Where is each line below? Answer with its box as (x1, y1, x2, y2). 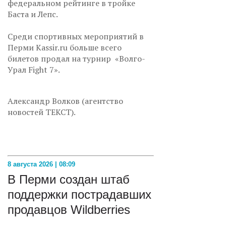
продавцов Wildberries (8, 202, 130, 216)
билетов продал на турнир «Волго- (8, 52, 145, 64)
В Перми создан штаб (8, 172, 130, 186)
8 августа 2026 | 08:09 (8, 160, 75, 168)
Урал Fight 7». (8, 64, 60, 75)
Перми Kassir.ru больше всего (8, 41, 122, 53)
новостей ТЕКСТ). (8, 106, 76, 118)
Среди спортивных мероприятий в (8, 30, 144, 42)
